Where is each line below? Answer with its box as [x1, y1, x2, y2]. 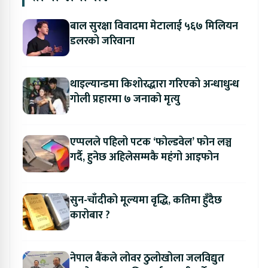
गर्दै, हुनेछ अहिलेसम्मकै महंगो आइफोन [70, 148, 219, 166]
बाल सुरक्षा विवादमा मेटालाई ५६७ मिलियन [70, 17, 238, 35]
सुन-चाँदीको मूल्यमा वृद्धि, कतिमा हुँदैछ [70, 191, 222, 209]
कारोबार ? [70, 206, 110, 224]
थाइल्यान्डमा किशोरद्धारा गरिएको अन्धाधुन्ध [70, 75, 239, 93]
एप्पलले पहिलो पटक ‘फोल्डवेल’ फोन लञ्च [70, 133, 232, 151]
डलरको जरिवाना [102, 32, 135, 50]
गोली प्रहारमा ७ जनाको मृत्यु [164, 90, 180, 108]
